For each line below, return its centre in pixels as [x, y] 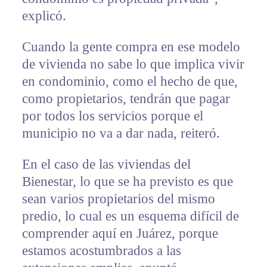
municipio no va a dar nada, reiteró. [121, 133]
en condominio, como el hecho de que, [130, 81]
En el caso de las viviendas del [106, 164]
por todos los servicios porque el [112, 116]
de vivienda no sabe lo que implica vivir [133, 64]
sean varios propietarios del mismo [118, 198]
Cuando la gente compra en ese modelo [131, 46]
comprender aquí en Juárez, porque [120, 233]
